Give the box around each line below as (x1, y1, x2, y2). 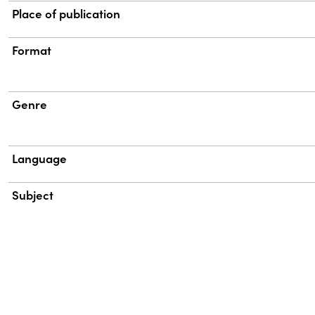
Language (12, 150, 67, 167)
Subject (12, 186, 54, 204)
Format (12, 41, 52, 59)
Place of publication (12, 5, 121, 22)
